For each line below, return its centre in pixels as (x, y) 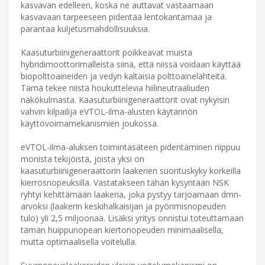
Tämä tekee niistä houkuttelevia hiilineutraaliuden (115, 88)
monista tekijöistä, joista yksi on (83, 159)
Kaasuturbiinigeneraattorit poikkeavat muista (106, 52)
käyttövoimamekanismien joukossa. (90, 123)
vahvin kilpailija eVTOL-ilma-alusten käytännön (109, 111)
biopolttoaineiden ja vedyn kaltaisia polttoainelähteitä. (124, 76)
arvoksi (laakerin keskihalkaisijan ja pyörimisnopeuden (123, 206)
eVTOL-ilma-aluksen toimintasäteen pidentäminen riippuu (130, 147)
